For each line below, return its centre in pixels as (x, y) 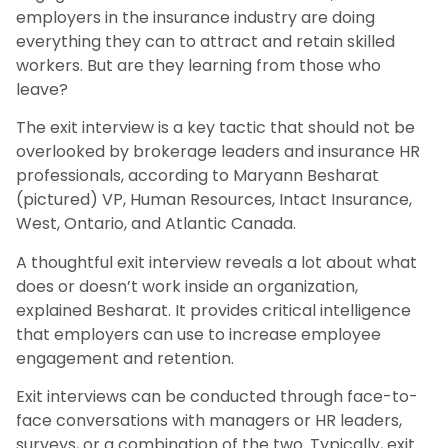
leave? (42, 89)
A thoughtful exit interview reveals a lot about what (216, 262)
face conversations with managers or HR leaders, (209, 421)
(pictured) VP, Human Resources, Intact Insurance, (214, 200)
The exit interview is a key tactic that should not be (215, 128)
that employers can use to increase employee (198, 334)
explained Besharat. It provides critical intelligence (213, 310)
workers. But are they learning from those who (198, 65)
